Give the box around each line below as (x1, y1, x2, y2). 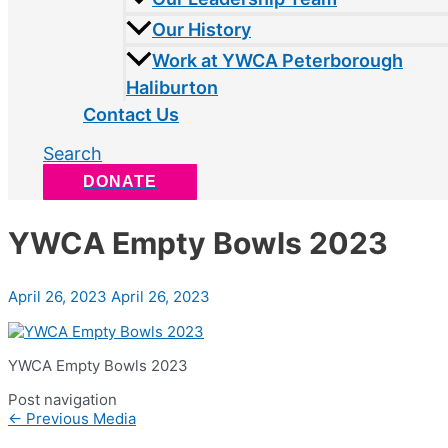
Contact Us (83, 104, 179, 126)
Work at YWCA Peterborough (152, 50, 403, 72)
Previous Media (22, 409, 136, 429)
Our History (152, 19, 251, 41)
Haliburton (126, 77, 218, 99)
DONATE (83, 173, 157, 191)
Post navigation (8, 390, 117, 410)
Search (43, 143, 102, 165)
